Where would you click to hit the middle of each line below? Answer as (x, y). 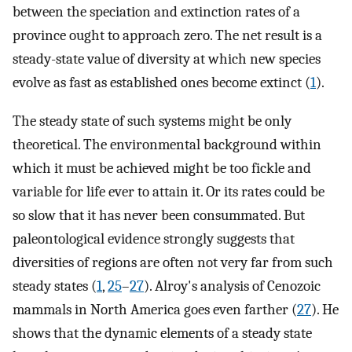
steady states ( (55, 286)
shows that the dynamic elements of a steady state (162, 334)
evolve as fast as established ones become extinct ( (161, 83)
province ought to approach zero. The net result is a (167, 36)
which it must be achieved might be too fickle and (162, 169)
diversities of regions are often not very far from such (173, 263)
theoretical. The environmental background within (167, 145)
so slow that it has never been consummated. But (159, 216)
